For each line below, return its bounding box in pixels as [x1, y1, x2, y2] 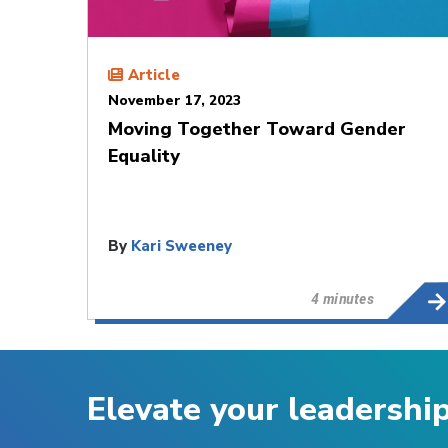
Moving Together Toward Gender [108, 116, 406, 141]
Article [128, 64, 180, 85]
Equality [108, 143, 180, 168]
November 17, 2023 [108, 90, 241, 110]
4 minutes [310, 288, 374, 308]
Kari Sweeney [131, 235, 232, 256]
